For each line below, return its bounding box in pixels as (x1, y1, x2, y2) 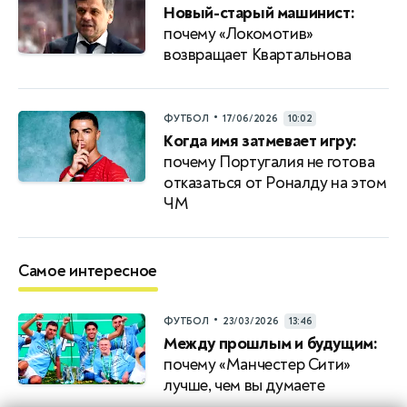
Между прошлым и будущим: (164, 333, 378, 354)
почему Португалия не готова (164, 151, 375, 173)
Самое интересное (18, 260, 158, 282)
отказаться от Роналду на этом (164, 172, 387, 194)
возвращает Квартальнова (164, 44, 352, 65)
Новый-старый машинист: (164, 2, 355, 24)
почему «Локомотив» (164, 23, 313, 45)
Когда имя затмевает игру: (164, 130, 357, 152)
